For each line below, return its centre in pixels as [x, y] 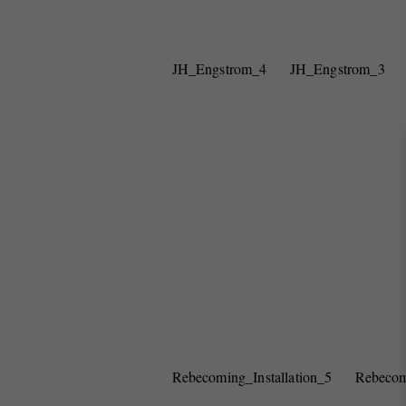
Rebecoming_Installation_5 [252, 377]
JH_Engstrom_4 [219, 68]
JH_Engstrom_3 [337, 68]
